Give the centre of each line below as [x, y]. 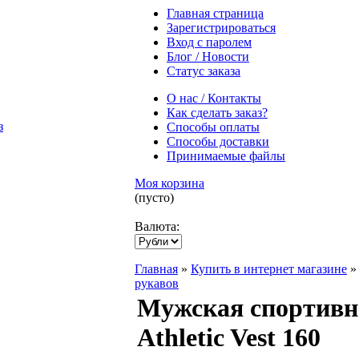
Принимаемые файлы [226, 156]
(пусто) [154, 198]
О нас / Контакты [214, 98]
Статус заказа [204, 71]
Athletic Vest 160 [229, 337]
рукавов [157, 283]
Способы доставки [218, 141]
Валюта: [157, 226]
